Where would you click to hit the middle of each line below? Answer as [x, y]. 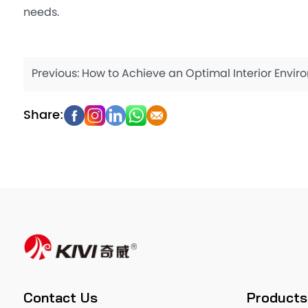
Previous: [56, 74]
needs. [41, 13]
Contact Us [60, 297]
